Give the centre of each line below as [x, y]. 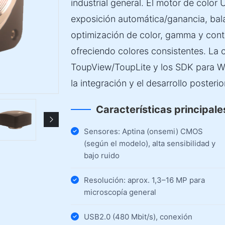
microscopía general [120, 192]
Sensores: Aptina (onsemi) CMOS [143, 131]
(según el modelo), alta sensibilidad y [150, 143]
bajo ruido [102, 155]
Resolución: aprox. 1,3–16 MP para [144, 180]
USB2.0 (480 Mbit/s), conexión [138, 217]
